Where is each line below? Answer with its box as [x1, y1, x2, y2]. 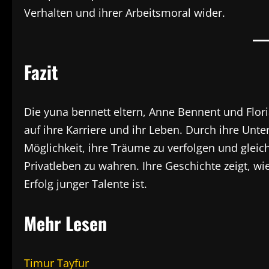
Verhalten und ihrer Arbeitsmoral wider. [24, 5, 225, 20]
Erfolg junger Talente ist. [24, 176, 147, 191]
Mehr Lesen [24, 209, 107, 237]
